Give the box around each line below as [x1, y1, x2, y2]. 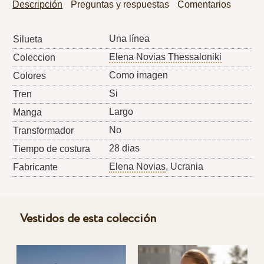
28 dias [109, 143, 140, 153]
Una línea [109, 33, 150, 44]
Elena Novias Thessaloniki [109, 51, 222, 62]
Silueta [13, 34, 43, 44]
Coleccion [13, 52, 56, 62]
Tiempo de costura [13, 143, 91, 154]
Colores [13, 70, 47, 81]
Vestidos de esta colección [19, 210, 156, 227]
